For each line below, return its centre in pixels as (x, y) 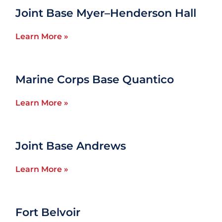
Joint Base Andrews (71, 146)
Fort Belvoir (48, 212)
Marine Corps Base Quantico (95, 80)
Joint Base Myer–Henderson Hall (106, 13)
